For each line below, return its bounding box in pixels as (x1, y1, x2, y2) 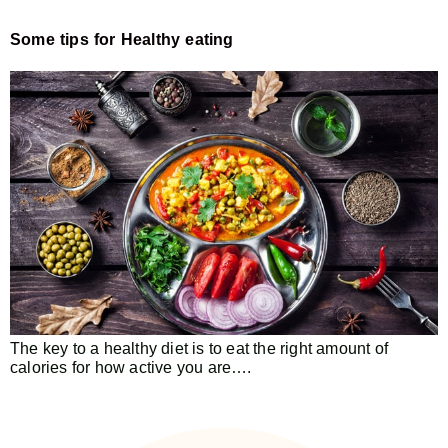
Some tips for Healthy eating (10, 30, 234, 49)
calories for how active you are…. (10, 357, 252, 376)
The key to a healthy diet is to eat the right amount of (10, 338, 389, 357)
